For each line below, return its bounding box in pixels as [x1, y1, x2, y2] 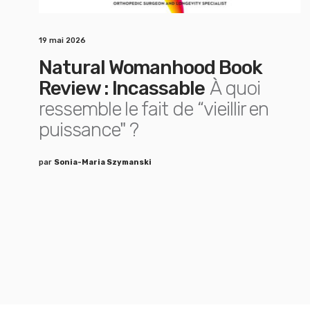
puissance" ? [39, 118, 139, 141]
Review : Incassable [39, 77, 206, 100]
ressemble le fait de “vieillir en [39, 98, 269, 120]
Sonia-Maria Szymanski [54, 158, 152, 167]
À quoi [210, 77, 261, 100]
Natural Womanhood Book [39, 56, 262, 79]
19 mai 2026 [39, 36, 86, 45]
